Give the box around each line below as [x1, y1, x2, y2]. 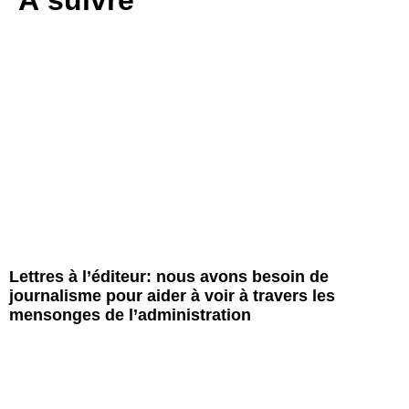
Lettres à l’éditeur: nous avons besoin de [9, 267, 329, 287]
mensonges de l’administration [9, 306, 251, 325]
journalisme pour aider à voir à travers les [9, 287, 335, 306]
